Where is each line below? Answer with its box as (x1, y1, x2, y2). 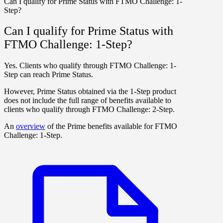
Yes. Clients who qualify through (4, 61, 110, 70)
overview (16, 122, 45, 131)
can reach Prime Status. (18, 70, 93, 79)
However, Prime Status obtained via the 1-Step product (4, 87, 176, 96)
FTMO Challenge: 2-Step (92, 105, 173, 114)
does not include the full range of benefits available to (4, 96, 171, 105)
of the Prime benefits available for (45, 122, 155, 131)
